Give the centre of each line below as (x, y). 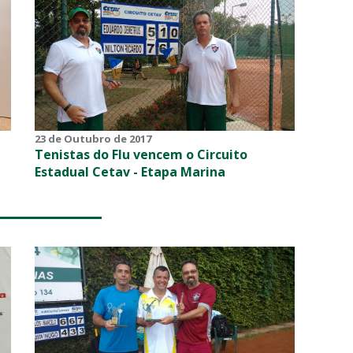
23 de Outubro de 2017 (93, 138)
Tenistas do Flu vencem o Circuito (141, 154)
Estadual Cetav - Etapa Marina (130, 171)
